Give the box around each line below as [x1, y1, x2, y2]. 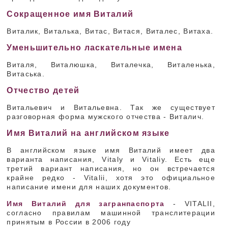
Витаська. [7, 70, 45, 78]
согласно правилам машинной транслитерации [7, 209, 216, 217]
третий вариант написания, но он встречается [7, 164, 216, 173]
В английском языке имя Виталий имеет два [7, 146, 216, 154]
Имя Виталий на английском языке [7, 129, 170, 137]
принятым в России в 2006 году [7, 218, 131, 226]
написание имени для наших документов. [7, 183, 172, 191]
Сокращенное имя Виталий [7, 10, 134, 18]
